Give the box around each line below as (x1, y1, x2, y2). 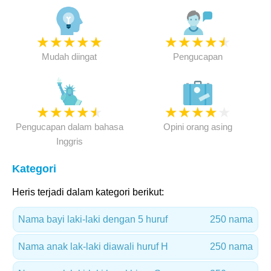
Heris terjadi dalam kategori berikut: (12, 187, 164, 197)
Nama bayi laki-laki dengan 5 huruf (18, 214, 168, 224)
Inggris (56, 136, 83, 146)
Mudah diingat (42, 51, 97, 62)
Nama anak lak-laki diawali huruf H (18, 241, 168, 252)
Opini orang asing (163, 122, 232, 132)
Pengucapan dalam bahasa (15, 122, 123, 132)
